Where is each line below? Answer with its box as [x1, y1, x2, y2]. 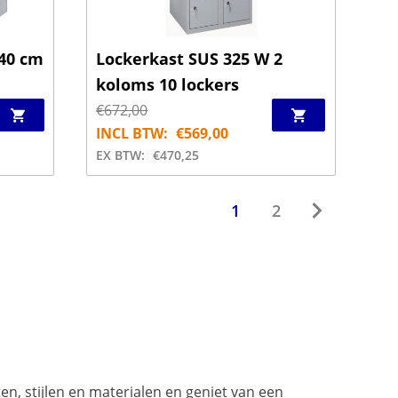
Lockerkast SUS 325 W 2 [96, 47, 283, 69]
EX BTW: [96, 147, 146, 163]
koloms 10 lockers [96, 73, 240, 95]
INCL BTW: [96, 123, 169, 143]
